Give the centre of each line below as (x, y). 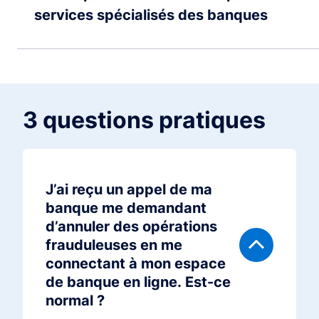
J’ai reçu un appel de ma (129, 189)
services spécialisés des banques (151, 15)
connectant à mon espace (136, 263)
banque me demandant (126, 208)
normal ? (75, 300)
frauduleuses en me (114, 245)
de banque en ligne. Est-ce (138, 282)
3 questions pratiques (144, 120)
